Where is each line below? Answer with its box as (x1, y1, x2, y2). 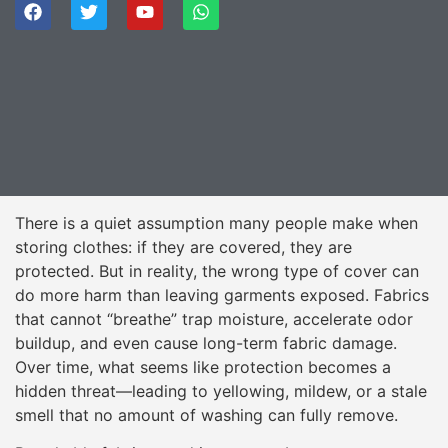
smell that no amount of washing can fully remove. (15, 404, 398, 425)
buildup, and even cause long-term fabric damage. (15, 332, 397, 353)
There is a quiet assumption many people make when (15, 212, 418, 233)
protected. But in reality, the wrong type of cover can (15, 260, 419, 281)
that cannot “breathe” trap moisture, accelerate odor (15, 308, 413, 329)
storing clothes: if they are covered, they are (15, 236, 352, 257)
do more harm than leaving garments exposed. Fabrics (15, 284, 429, 305)
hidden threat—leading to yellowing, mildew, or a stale (15, 380, 427, 401)
